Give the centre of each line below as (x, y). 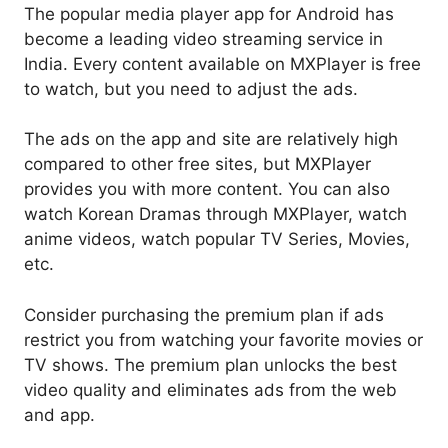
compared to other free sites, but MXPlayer (197, 164)
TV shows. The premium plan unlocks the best (210, 364)
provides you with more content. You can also (207, 189)
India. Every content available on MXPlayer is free (222, 63)
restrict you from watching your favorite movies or (223, 339)
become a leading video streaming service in (203, 38)
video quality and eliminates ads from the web (210, 389)
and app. (59, 414)
